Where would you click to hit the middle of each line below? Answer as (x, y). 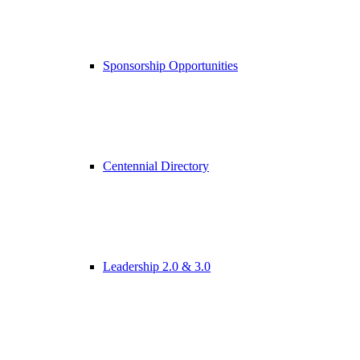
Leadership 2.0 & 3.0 (157, 266)
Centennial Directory (156, 166)
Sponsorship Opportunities (170, 65)
